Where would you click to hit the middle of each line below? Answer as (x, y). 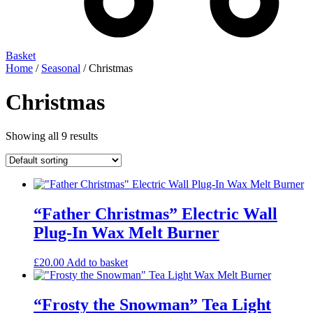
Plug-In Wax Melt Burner (126, 233)
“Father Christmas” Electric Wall (155, 214)
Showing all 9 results (52, 136)
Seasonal (61, 68)
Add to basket (97, 263)
